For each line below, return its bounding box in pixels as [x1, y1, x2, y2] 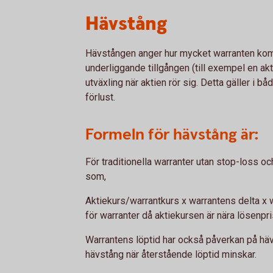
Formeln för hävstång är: [85, 124, 259, 145]
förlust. [85, 91, 115, 103]
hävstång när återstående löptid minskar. [85, 249, 257, 260]
